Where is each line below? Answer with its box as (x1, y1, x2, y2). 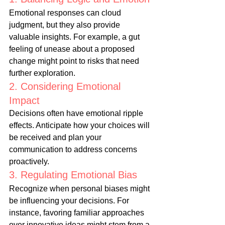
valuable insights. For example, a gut (9, 33, 142, 42)
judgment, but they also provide (9, 21, 122, 30)
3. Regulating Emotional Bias (9, 169, 137, 181)
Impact (9, 95, 40, 106)
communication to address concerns (9, 145, 139, 154)
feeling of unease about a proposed (9, 45, 137, 54)
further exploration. (9, 69, 75, 78)
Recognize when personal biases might (9, 184, 152, 193)
